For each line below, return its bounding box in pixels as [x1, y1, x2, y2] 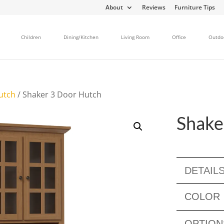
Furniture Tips [174, 3, 215, 11]
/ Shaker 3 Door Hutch [15, 88, 102, 100]
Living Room [121, 33, 149, 40]
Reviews [142, 3, 165, 11]
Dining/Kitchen [63, 33, 98, 40]
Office [172, 33, 186, 40]
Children [21, 33, 41, 40]
